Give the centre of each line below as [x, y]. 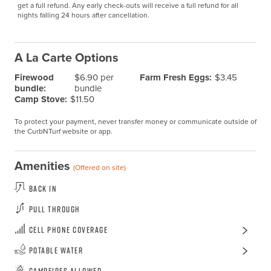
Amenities [44, 166]
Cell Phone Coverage [68, 230]
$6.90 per [94, 78]
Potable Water [56, 250]
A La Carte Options [66, 57]
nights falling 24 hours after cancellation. [83, 15]
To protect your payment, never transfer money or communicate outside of [135, 122]
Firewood [34, 78]
